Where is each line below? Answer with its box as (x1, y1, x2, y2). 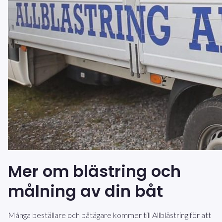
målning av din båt (8, 180, 163, 203)
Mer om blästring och (8, 160, 181, 183)
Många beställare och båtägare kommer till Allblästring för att (8, 210, 211, 220)
